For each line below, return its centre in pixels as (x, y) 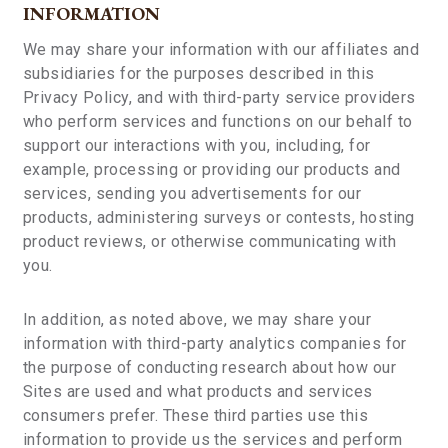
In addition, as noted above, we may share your (197, 319)
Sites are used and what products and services (198, 391)
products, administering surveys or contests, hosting (219, 217)
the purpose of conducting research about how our (210, 367)
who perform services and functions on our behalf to (218, 121)
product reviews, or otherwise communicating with (210, 241)
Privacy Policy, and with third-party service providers (219, 97)
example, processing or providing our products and (212, 169)
